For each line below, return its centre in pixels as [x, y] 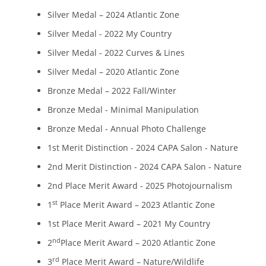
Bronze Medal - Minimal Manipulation [123, 109]
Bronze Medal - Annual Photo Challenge [127, 128]
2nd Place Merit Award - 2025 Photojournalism [140, 185]
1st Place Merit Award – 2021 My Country [129, 223]
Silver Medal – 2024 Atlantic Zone [113, 14]
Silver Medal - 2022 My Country [110, 33]
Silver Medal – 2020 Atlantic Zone [113, 71]
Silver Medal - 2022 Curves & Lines [116, 52]
